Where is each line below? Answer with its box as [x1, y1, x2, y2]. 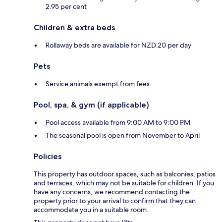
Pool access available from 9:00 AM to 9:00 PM [46, 118, 190, 127]
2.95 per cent [46, 2, 87, 11]
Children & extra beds [34, 23, 115, 33]
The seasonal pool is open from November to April [46, 131, 200, 140]
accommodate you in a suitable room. [34, 205, 149, 215]
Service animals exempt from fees [46, 79, 150, 89]
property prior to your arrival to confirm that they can [34, 196, 196, 206]
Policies [34, 152, 61, 162]
